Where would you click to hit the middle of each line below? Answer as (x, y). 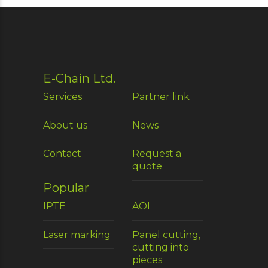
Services (63, 96)
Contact (62, 154)
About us (65, 125)
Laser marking (77, 234)
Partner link (161, 96)
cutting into (160, 247)
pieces (147, 260)
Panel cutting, (166, 234)
